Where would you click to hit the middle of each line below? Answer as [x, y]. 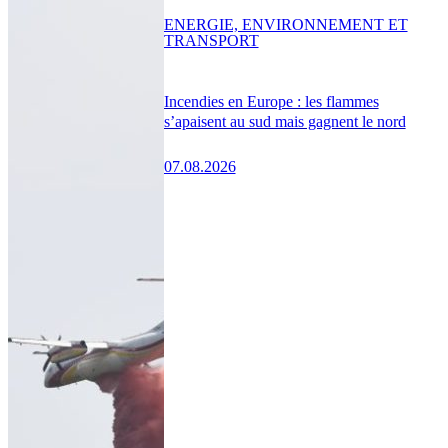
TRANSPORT [211, 40]
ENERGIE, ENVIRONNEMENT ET [285, 24]
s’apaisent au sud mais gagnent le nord [284, 121]
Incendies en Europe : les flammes [271, 101]
